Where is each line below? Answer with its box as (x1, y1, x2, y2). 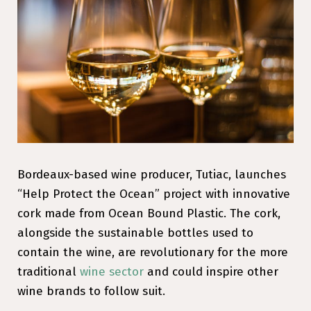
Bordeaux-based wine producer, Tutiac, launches (17, 167, 286, 182)
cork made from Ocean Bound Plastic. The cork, (17, 205, 280, 221)
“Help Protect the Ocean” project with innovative (17, 186, 290, 201)
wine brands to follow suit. (17, 283, 165, 299)
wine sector (80, 264, 144, 279)
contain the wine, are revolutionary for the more (17, 244, 288, 260)
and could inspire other (144, 264, 278, 279)
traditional (17, 264, 80, 279)
